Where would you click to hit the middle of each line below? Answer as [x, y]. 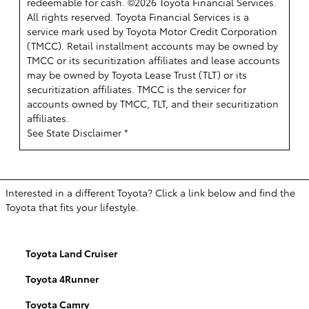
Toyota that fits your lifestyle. [72, 207]
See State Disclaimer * [78, 133]
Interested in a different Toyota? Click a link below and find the [150, 193]
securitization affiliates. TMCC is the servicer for [137, 89]
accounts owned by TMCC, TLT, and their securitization [153, 104]
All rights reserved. [71, 17]
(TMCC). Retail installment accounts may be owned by [152, 46]
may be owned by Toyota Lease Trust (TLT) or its [137, 75]
